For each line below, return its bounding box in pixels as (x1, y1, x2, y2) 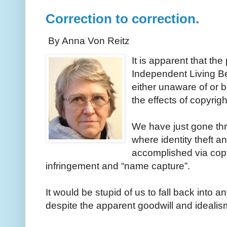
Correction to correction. (46, 12, 199, 26)
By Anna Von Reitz (46, 35, 130, 47)
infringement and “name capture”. (46, 161, 193, 172)
